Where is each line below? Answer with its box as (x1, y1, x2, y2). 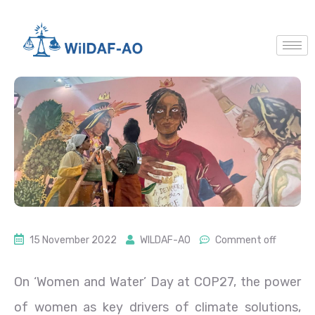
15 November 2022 (30, 233, 117, 246)
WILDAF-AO (140, 233, 191, 246)
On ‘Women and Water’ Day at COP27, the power (14, 274, 301, 290)
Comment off (215, 233, 276, 246)
